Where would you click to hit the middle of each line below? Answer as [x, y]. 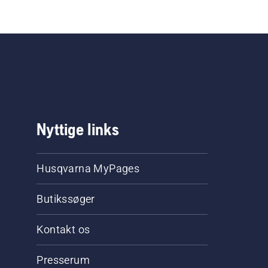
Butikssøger [66, 199]
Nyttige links [78, 130]
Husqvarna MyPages [88, 169]
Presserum [63, 260]
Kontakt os [63, 230]
